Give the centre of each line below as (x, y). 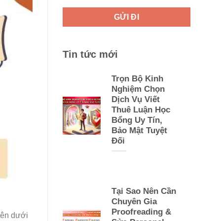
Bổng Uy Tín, (137, 120)
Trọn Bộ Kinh (137, 78)
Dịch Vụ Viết (135, 99)
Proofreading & (141, 212)
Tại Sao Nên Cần (144, 191)
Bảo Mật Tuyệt (139, 130)
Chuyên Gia (134, 201)
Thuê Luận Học (141, 110)
